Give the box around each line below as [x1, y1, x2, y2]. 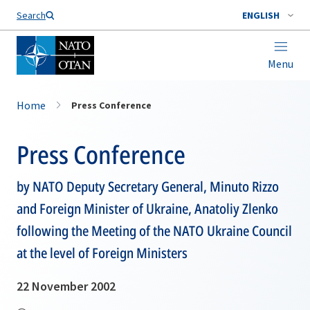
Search [17, 9, 46, 21]
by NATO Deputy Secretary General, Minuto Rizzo [17, 177, 279, 196]
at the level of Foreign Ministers [17, 244, 188, 262]
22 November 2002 [17, 278, 116, 294]
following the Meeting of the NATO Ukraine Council [17, 221, 292, 240]
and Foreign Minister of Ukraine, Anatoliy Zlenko [17, 199, 278, 218]
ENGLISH [242, 9, 280, 21]
